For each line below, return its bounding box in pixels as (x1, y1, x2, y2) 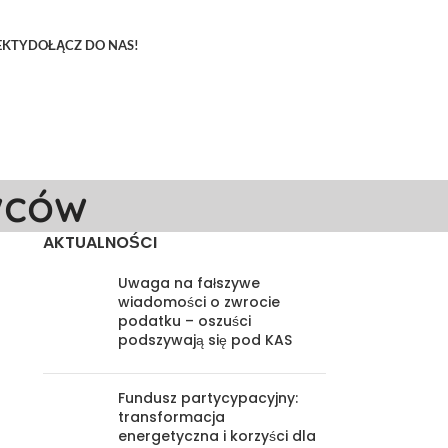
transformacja (117, 407, 225, 427)
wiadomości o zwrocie (117, 292, 280, 312)
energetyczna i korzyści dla (117, 426, 316, 446)
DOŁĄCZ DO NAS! (27, 37, 139, 53)
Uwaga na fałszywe (117, 273, 260, 293)
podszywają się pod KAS (117, 330, 292, 350)
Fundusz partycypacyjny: (117, 388, 298, 408)
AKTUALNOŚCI (42, 231, 157, 254)
